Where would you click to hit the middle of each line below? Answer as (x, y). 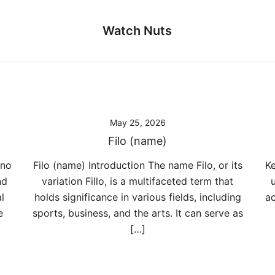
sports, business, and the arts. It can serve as (137, 213)
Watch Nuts (137, 30)
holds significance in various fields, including (137, 197)
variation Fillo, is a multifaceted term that (137, 181)
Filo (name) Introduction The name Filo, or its (137, 165)
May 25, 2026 (137, 122)
